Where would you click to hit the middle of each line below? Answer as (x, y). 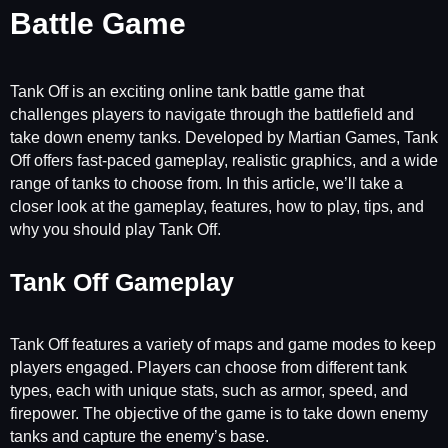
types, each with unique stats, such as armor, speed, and (209, 390)
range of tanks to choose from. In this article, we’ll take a (206, 183)
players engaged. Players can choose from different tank (208, 367)
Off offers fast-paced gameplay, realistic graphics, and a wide (224, 160)
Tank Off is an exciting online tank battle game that (187, 91)
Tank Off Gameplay (122, 282)
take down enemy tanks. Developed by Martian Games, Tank (224, 137)
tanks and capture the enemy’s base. (139, 436)
